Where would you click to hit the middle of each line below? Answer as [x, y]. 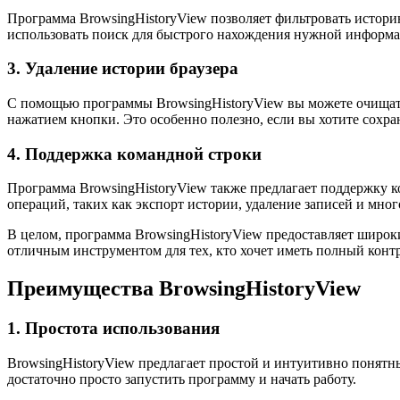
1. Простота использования [113, 329]
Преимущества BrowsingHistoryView [184, 289]
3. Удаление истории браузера [123, 69]
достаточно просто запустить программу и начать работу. [182, 379]
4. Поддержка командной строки [134, 154]
